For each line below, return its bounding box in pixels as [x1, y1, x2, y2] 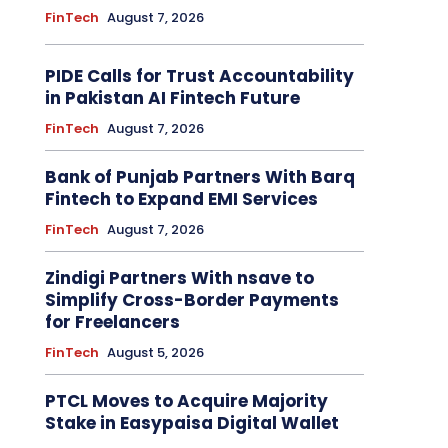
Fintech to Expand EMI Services [44, 187, 318, 212]
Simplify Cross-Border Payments [44, 288, 339, 313]
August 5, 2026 [106, 343, 204, 363]
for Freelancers [44, 310, 180, 335]
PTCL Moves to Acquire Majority [44, 389, 328, 414]
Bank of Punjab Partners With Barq [44, 165, 355, 190]
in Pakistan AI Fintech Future [44, 86, 300, 111]
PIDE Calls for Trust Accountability [44, 64, 354, 89]
